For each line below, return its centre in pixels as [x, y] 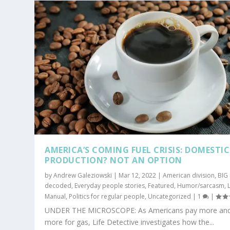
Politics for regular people [107, 196]
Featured [161, 185]
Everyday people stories [110, 185]
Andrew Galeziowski [83, 175]
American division [189, 175]
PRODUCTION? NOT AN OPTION [113, 160]
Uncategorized [170, 196]
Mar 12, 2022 [138, 175]
